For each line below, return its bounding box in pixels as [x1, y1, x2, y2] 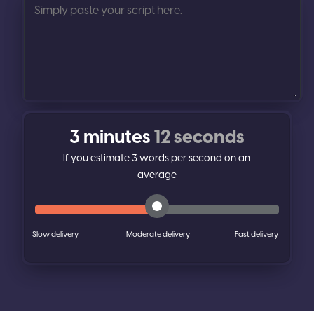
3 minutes [69, 125, 153, 150]
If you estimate [63, 151, 132, 165]
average [137, 168, 177, 182]
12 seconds [153, 125, 245, 150]
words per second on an [137, 151, 251, 165]
